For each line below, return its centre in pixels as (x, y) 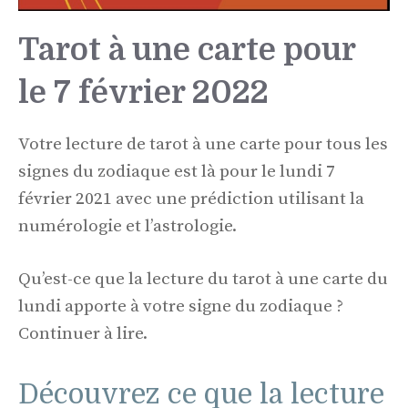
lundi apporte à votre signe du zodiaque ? (181, 307)
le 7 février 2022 (143, 92)
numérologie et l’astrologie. (127, 226)
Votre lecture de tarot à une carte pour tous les (203, 144)
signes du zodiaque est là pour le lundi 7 (177, 171)
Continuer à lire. (83, 334)
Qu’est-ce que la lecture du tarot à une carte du (203, 280)
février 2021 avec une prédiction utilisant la (191, 199)
